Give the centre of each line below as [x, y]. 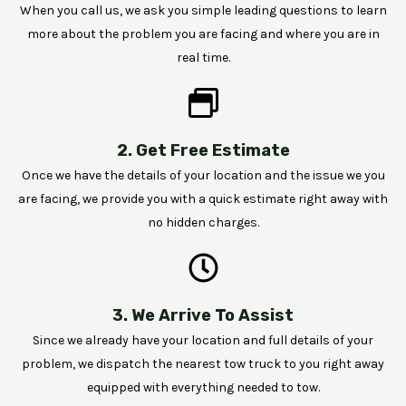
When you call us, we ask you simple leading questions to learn [203, 10]
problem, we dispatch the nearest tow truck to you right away [203, 363]
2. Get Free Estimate [203, 150]
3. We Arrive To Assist [203, 315]
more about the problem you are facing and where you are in [203, 34]
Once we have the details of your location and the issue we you [203, 175]
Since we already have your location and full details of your [203, 340]
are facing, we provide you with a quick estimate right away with [203, 198]
